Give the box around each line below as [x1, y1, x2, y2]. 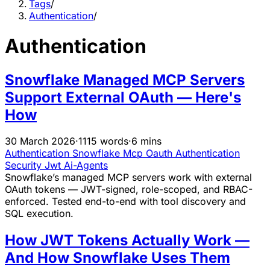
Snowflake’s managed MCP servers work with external [5, 171, 252, 184]
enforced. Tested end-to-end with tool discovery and [5, 195, 246, 208]
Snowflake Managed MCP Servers [5, 71, 245, 89]
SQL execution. [5, 207, 74, 220]
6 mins [131, 135, 162, 148]
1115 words [78, 135, 128, 148]
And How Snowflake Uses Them [5, 249, 230, 267]
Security [5, 159, 45, 172]
